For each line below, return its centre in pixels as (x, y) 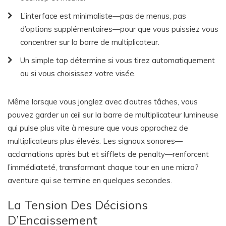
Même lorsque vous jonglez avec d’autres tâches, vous (103, 102)
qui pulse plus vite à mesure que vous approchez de (98, 128)
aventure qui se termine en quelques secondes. (90, 180)
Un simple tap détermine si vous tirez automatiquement (118, 60)
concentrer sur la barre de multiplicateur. (90, 42)
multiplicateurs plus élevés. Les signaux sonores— (95, 141)
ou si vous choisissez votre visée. (78, 73)
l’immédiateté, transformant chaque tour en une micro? (103, 167)
